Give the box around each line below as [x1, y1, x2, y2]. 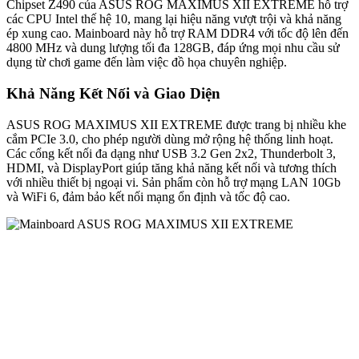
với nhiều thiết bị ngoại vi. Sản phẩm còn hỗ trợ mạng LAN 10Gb [6, 175, 341, 189]
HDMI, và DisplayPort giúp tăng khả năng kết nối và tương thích [6, 160, 337, 175]
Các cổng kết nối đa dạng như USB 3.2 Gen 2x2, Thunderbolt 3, [6, 146, 336, 160]
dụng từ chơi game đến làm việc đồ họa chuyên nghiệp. [6, 55, 287, 70]
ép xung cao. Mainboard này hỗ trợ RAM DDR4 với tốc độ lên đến [6, 26, 349, 41]
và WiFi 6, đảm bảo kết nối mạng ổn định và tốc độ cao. [6, 189, 290, 204]
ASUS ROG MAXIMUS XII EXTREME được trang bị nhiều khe [6, 117, 346, 131]
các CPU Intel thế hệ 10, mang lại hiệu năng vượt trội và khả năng [6, 12, 341, 26]
